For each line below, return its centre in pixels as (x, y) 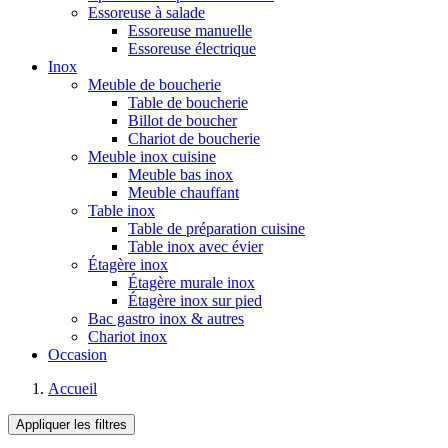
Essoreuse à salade (146, 12)
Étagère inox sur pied (195, 300)
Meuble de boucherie (154, 84)
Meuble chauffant (183, 192)
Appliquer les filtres (71, 424)
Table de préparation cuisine (216, 228)
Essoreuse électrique (192, 48)
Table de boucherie (188, 102)
